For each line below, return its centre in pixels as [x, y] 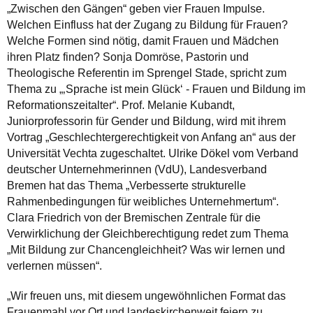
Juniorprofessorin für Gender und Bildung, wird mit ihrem [146, 121]
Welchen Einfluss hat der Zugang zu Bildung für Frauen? [147, 24]
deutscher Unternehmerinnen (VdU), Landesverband [137, 169]
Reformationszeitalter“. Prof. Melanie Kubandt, [121, 105]
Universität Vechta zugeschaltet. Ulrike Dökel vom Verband [153, 153]
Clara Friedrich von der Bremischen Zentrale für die [134, 217]
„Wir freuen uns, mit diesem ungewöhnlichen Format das [146, 296]
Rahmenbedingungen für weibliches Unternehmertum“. [143, 201]
